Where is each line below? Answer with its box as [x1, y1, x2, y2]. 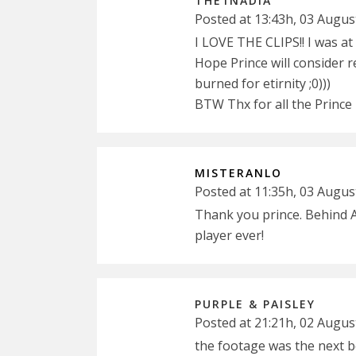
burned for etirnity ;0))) [195, 74, 331, 92]
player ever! [195, 226, 264, 244]
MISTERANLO [195, 164, 282, 180]
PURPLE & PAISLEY [195, 296, 315, 311]
